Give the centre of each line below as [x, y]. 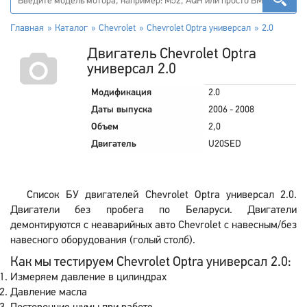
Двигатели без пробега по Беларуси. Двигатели [153, 210]
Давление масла [49, 293]
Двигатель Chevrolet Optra [172, 54]
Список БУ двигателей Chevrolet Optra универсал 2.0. [162, 195]
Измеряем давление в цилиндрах [88, 278]
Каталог [71, 28]
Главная [27, 28]
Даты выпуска [122, 110]
